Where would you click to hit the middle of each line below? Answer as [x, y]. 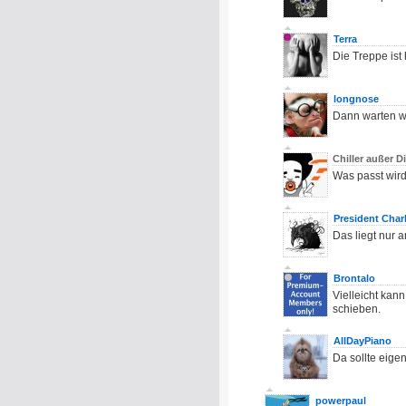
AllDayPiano [362, 341]
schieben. [357, 309]
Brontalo [354, 278]
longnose [356, 99]
